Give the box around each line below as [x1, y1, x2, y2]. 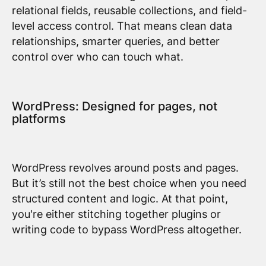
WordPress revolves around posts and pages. [11, 161, 239, 174]
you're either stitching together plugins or [11, 207, 221, 220]
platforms [11, 111, 66, 126]
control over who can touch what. [11, 50, 183, 64]
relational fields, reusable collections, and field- [11, 4, 247, 17]
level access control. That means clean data [11, 20, 232, 33]
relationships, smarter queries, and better [11, 35, 220, 48]
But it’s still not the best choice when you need [11, 176, 246, 189]
